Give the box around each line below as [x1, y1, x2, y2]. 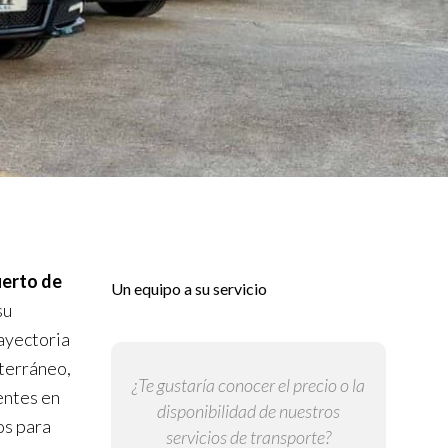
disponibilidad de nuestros [157, 400, 340, 423]
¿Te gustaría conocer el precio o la [132, 374, 365, 397]
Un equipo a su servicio [111, 279, 267, 299]
